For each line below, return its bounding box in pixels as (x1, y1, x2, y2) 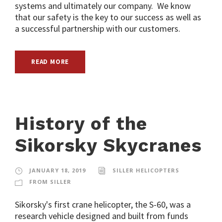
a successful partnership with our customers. (15, 22, 180, 34)
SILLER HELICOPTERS (112, 166, 179, 174)
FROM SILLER (29, 177, 71, 185)
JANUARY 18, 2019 (29, 166, 86, 174)
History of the (15, 112, 147, 134)
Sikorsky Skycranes (15, 134, 202, 156)
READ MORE (31, 57, 69, 66)
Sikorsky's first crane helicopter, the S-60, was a (15, 198, 191, 210)
